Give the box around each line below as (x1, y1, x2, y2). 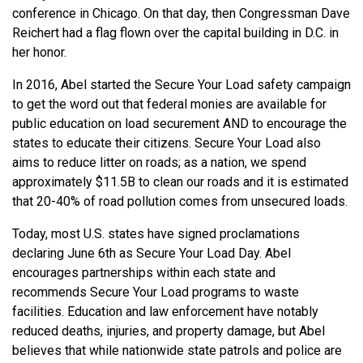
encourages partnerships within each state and (12, 265, 275, 281)
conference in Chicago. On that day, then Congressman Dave (12, 6, 350, 22)
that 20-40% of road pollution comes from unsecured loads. (12, 194, 348, 210)
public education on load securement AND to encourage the (12, 116, 347, 132)
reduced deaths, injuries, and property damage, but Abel (12, 323, 325, 340)
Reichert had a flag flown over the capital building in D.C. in (12, 25, 339, 41)
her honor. (12, 45, 66, 61)
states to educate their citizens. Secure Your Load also (12, 135, 321, 152)
